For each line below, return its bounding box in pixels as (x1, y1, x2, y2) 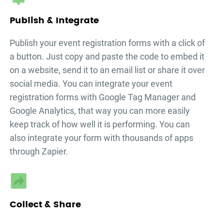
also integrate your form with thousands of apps (10, 133, 193, 143)
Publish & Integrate (10, 14, 99, 28)
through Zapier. (10, 146, 68, 157)
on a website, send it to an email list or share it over (10, 65, 205, 76)
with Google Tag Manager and (78, 92, 196, 103)
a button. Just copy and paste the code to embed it (10, 51, 204, 62)
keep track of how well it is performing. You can (10, 119, 190, 130)
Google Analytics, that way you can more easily (10, 106, 190, 116)
